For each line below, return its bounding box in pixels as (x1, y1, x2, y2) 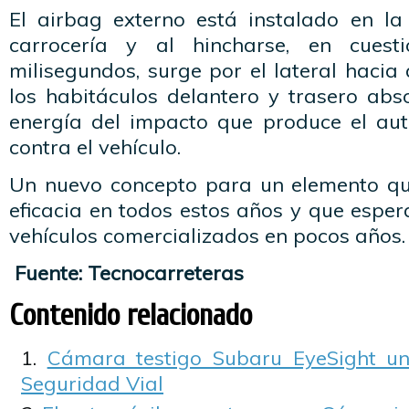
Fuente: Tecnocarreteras (9, 260, 244, 286)
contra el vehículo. (9, 134, 181, 160)
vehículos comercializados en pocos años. (9, 223, 405, 248)
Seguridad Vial (21, 371, 163, 396)
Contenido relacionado (9, 298, 252, 333)
